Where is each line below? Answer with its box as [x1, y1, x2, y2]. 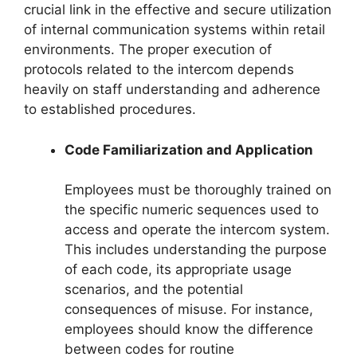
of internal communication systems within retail [24, 22, 325, 38]
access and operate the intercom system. [65, 222, 330, 238]
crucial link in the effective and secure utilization [24, 2, 331, 18]
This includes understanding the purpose [65, 241, 327, 258]
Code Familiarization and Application [65, 141, 313, 158]
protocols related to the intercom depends [24, 61, 294, 78]
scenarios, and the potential [65, 281, 243, 298]
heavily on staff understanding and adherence [24, 81, 320, 98]
